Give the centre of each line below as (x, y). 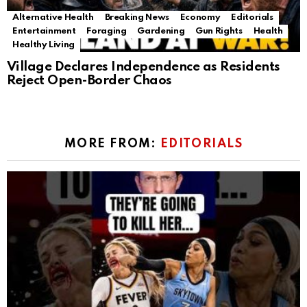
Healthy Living (44, 45)
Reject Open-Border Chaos (89, 80)
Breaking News (137, 17)
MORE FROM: (112, 144)
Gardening (161, 31)
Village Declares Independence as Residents (144, 66)
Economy (200, 17)
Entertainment (44, 31)
